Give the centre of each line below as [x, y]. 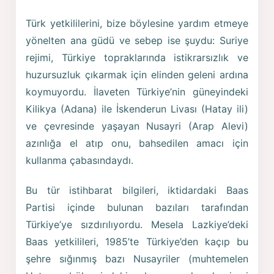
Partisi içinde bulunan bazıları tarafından [137, 208]
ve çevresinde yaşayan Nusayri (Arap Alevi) [137, 126]
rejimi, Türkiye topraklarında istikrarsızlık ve [137, 57]
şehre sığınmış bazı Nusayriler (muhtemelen [137, 259]
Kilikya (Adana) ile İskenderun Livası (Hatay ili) [137, 109]
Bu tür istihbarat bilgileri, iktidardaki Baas [137, 191]
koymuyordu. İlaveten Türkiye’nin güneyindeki [137, 91]
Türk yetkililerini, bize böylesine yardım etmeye [137, 23]
